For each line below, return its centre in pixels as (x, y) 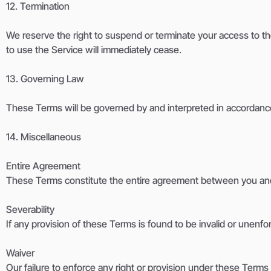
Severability (30, 210)
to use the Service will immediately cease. (94, 50)
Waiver (20, 253)
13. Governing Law (45, 79)
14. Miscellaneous (44, 137)
